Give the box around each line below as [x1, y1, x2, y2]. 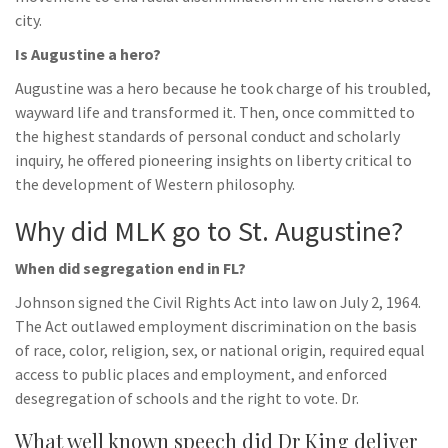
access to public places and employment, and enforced [15, 364, 387, 384]
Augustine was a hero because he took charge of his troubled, [15, 78, 431, 98]
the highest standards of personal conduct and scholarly [15, 126, 400, 146]
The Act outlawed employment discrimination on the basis [15, 316, 417, 336]
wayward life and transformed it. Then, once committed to [15, 102, 415, 122]
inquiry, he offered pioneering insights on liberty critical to [15, 150, 412, 170]
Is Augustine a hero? [15, 44, 161, 64]
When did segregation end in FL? [15, 258, 246, 278]
